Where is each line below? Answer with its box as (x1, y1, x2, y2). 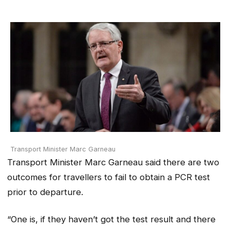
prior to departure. (7, 187, 83, 198)
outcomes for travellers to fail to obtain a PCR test (7, 172, 210, 183)
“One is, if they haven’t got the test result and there (7, 214, 216, 224)
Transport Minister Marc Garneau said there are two (7, 157, 219, 168)
